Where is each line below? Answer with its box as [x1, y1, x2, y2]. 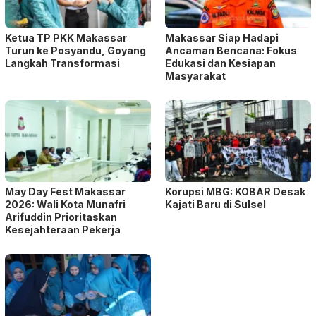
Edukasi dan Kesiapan [165, 56, 276, 69]
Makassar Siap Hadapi [165, 31, 279, 44]
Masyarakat [165, 69, 226, 82]
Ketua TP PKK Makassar [5, 31, 127, 44]
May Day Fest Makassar [5, 185, 126, 197]
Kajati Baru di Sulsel [165, 197, 266, 210]
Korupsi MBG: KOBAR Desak [165, 185, 305, 197]
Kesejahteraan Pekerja [5, 223, 121, 236]
